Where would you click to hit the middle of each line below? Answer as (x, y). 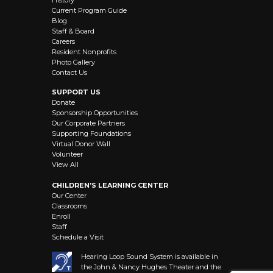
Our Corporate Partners (88, 123)
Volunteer (67, 154)
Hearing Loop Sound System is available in (150, 256)
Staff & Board (73, 31)
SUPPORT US (76, 92)
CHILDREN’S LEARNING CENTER (110, 185)
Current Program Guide (89, 10)
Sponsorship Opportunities (95, 112)
